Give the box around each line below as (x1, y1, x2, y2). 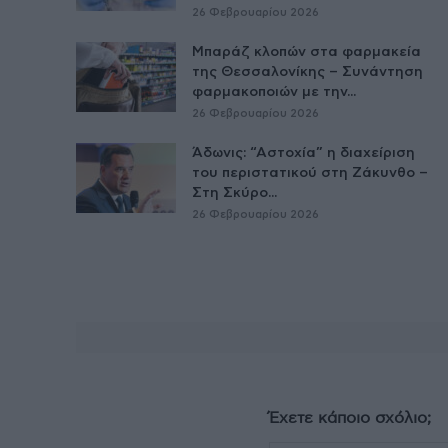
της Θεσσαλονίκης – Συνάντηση (192, 65, 423, 80)
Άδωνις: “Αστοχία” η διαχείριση (192, 146, 415, 161)
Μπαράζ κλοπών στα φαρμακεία (192, 45, 421, 60)
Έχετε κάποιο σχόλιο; (268, 410, 431, 427)
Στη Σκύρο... (192, 186, 277, 201)
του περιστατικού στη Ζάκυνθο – (192, 166, 428, 181)
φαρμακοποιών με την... (192, 85, 356, 100)
